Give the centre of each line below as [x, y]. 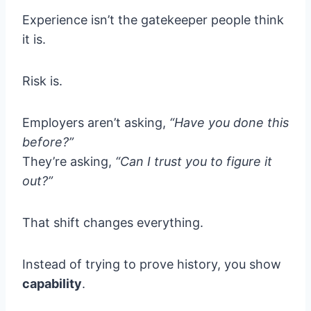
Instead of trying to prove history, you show [152, 264]
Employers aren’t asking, [96, 123]
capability [52, 284]
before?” [48, 142]
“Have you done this [229, 123]
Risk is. [42, 81]
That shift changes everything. [113, 223]
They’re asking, [69, 162]
